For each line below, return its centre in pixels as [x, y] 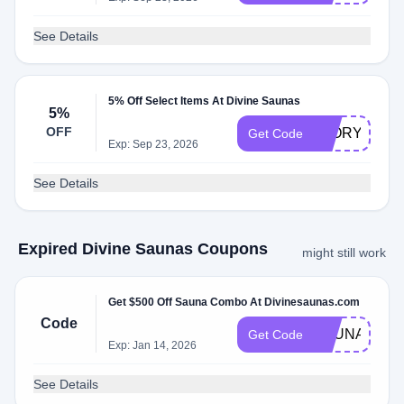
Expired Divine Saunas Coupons [143, 249]
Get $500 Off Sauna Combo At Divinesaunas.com [234, 302]
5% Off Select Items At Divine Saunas [205, 101]
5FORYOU [349, 133]
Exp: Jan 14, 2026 [153, 345]
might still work [344, 252]
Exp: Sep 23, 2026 [154, 144]
